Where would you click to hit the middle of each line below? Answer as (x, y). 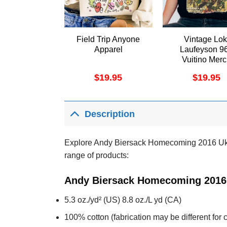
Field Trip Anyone (108, 40)
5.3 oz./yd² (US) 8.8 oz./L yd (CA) (123, 200)
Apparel (108, 50)
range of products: (97, 156)
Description (110, 114)
